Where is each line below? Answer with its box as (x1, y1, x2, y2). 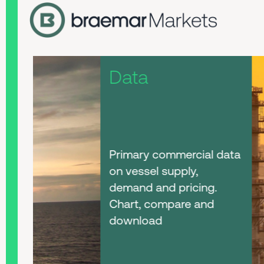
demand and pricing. (42, 180, 150, 194)
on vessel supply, (42, 164, 131, 177)
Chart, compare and (42, 197, 147, 210)
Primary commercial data (42, 147, 174, 161)
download (42, 213, 95, 227)
